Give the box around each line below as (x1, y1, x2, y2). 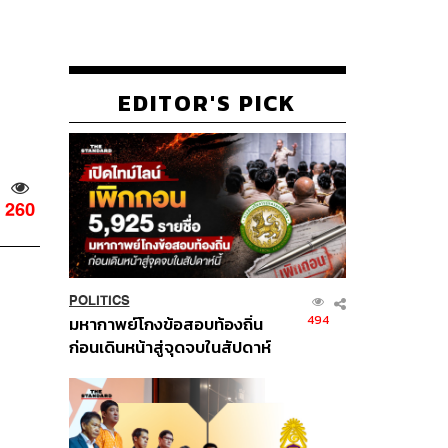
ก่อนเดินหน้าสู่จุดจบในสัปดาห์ (68, 334, 271, 360)
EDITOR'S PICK (118, 85, 297, 120)
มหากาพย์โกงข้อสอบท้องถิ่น (68, 311, 263, 337)
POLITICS (68, 292, 130, 308)
